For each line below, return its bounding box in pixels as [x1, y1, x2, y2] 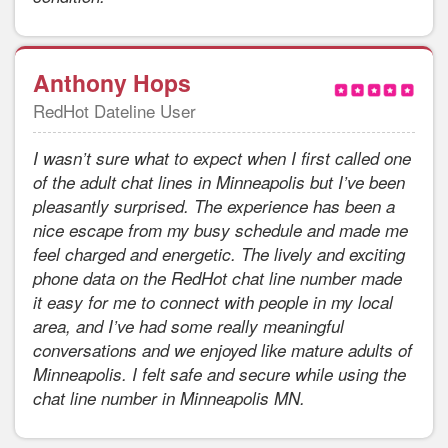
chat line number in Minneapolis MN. [33, 386, 305, 411]
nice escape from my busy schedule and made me [33, 218, 408, 243]
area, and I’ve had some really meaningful [33, 314, 344, 339]
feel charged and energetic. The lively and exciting [33, 242, 405, 267]
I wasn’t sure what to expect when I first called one [33, 146, 411, 171]
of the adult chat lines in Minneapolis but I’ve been [33, 170, 405, 195]
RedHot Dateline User [33, 98, 196, 124]
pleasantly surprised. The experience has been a [33, 194, 395, 219]
